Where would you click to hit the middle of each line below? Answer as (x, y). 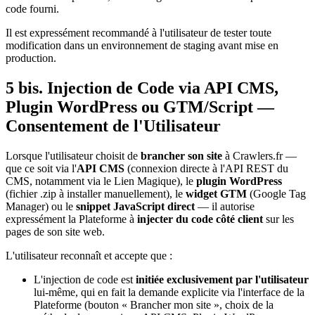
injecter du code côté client (200, 219)
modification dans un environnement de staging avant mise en (142, 45)
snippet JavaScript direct (135, 206)
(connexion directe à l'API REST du (206, 168)
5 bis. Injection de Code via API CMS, (142, 88)
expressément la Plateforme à (71, 219)
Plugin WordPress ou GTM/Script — (140, 107)
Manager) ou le (41, 206)
